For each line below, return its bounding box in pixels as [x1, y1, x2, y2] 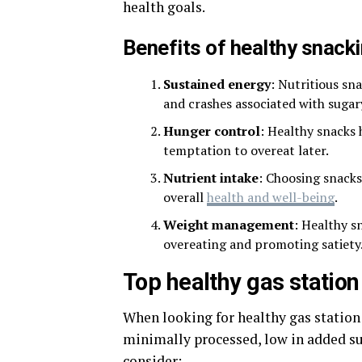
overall [163, 188, 207, 207]
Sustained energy [163, 75, 271, 94]
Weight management [163, 216, 294, 234]
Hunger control [163, 122, 260, 141]
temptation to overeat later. [163, 141, 329, 160]
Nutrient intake [163, 169, 259, 187]
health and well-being [207, 188, 335, 207]
